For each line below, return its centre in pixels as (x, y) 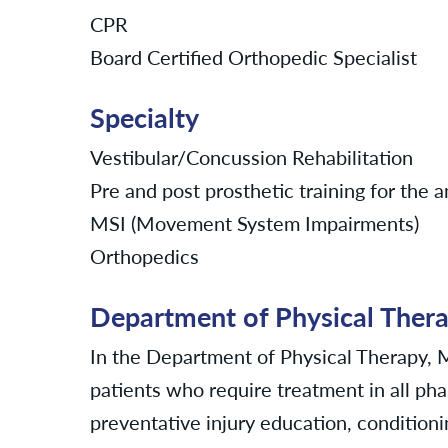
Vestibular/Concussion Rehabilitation (251, 156)
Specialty (144, 117)
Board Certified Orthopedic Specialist (253, 57)
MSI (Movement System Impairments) (254, 222)
